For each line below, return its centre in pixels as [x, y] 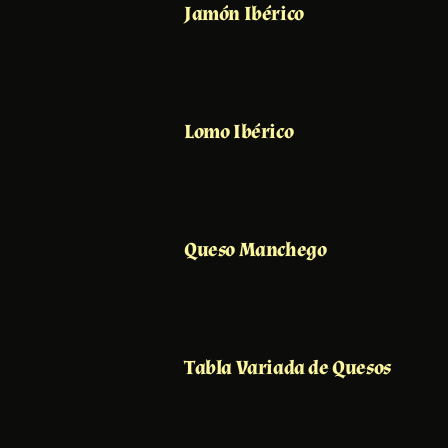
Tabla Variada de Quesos [287, 367]
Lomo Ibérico [239, 131]
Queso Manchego [255, 249]
